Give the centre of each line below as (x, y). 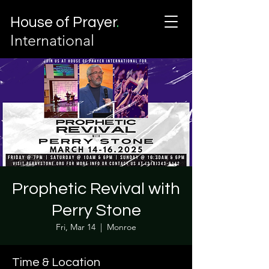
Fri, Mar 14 (76, 227)
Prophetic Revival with (96, 189)
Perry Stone (96, 210)
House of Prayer (64, 22)
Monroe (122, 227)
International (52, 40)
